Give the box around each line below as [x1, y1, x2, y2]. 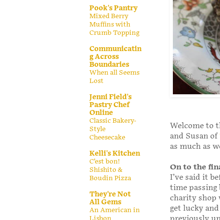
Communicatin [89, 44, 141, 53]
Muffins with [89, 20, 130, 28]
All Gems [89, 197, 121, 206]
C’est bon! [89, 157, 120, 165]
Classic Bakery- [89, 116, 136, 125]
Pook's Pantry [89, 3, 137, 12]
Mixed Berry [89, 12, 128, 20]
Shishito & [89, 165, 122, 174]
